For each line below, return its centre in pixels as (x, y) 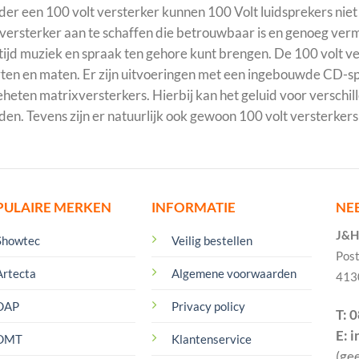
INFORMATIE (193, 207)
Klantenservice (211, 339)
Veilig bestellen (212, 241)
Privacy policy (208, 307)
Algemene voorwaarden (234, 274)
